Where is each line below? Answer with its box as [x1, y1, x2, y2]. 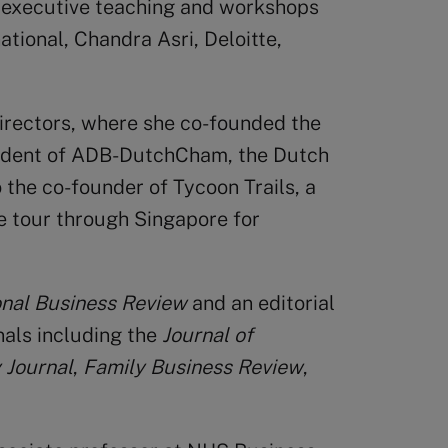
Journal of [162, 323, 253, 347]
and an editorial [187, 291, 335, 315]
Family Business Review [83, 355, 303, 379]
